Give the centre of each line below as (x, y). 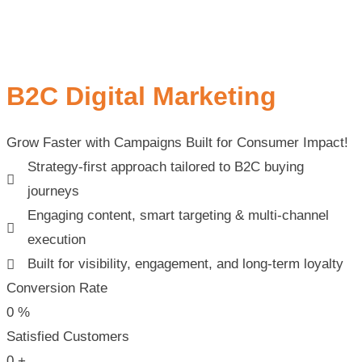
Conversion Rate (57, 288)
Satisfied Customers (68, 337)
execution (57, 240)
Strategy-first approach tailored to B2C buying (166, 167)
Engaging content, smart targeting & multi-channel (179, 216)
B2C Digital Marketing (141, 96)
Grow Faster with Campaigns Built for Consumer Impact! (177, 143)
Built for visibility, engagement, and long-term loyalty (186, 264)
